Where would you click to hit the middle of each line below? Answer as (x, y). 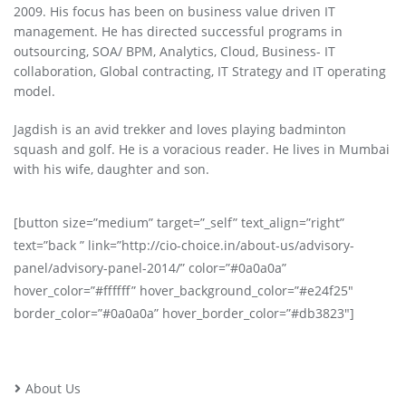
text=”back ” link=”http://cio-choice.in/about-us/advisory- (184, 245)
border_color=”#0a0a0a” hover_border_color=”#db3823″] (184, 313)
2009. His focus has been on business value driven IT (174, 11)
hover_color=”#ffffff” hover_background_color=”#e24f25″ (184, 290)
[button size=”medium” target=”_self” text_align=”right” (179, 222)
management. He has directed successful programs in (178, 31)
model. (34, 91)
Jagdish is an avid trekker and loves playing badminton (180, 129)
